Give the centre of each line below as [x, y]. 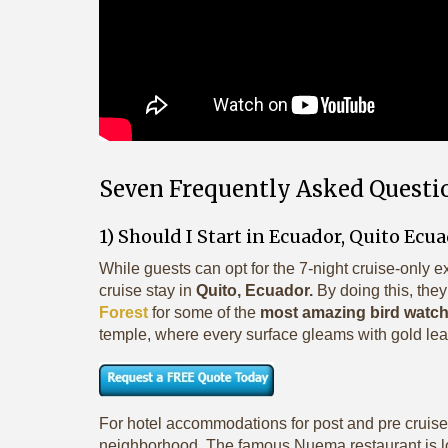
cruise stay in [147, 290]
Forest [123, 312]
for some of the [204, 312]
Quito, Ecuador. [254, 290]
